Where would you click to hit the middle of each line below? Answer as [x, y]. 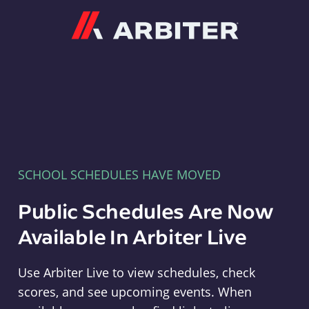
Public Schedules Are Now [146, 211]
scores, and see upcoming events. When [134, 292]
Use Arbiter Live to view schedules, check [136, 272]
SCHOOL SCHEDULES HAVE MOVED [119, 175]
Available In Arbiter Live [132, 236]
